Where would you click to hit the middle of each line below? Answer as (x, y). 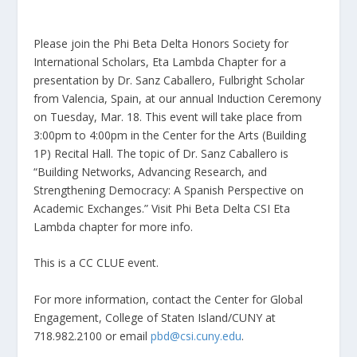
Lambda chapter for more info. (114, 227)
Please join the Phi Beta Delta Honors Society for (161, 43)
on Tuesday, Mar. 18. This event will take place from (168, 117)
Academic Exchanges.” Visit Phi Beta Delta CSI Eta (162, 208)
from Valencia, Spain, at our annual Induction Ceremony (178, 98)
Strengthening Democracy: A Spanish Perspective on (169, 190)
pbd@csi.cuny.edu (196, 335)
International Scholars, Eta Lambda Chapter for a (160, 62)
